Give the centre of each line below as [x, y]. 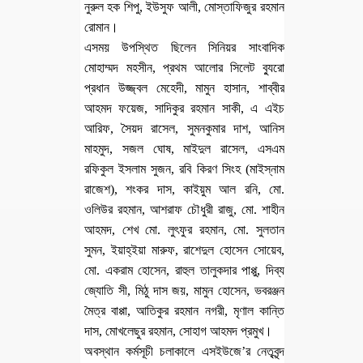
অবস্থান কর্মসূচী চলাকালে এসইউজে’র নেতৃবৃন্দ [184, 351]
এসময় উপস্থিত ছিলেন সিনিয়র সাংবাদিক [184, 47]
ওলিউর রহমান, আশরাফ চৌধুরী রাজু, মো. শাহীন [184, 209]
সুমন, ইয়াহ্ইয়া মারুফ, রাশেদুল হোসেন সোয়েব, [184, 250]
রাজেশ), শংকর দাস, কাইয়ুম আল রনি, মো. [184, 189]
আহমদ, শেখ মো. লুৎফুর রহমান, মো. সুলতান [184, 230]
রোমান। [101, 27]
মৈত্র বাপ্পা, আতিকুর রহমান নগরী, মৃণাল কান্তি [184, 311]
